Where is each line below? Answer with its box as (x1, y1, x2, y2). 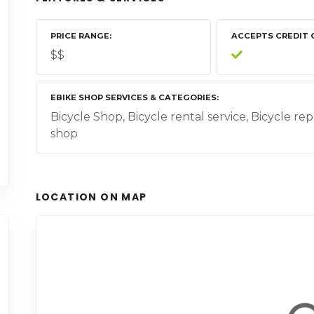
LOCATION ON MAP (35, 190, 147, 205)
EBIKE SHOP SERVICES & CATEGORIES (50, 93, 217, 103)
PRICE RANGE (50, 31, 109, 41)
